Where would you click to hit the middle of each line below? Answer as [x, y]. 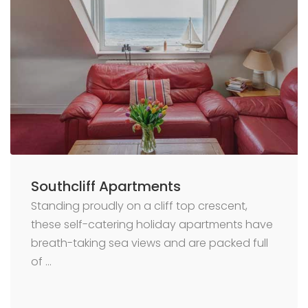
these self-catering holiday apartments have [152, 225]
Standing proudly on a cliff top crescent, [139, 206]
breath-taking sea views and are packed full [150, 243]
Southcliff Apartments [106, 187]
